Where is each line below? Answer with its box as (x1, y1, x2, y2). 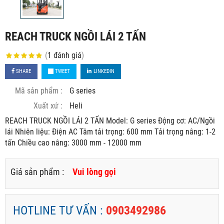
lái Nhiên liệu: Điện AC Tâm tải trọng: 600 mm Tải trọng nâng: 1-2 (5, 126, 215, 136)
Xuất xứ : (33, 100, 62, 110)
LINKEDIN (92, 67, 115, 74)
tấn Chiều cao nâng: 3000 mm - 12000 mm (5, 137, 141, 147)
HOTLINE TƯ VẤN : (13, 203, 106, 217)
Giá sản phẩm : (10, 166, 64, 177)
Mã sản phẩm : (15, 85, 62, 95)
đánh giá (53, 50, 81, 60)
